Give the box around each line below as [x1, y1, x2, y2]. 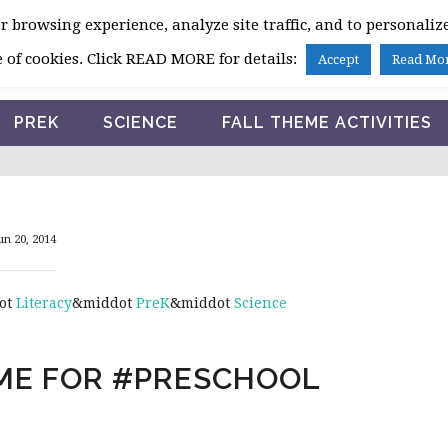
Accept [317, 52, 359, 68]
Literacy [15, 295, 72, 311]
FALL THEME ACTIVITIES [221, 113, 432, 132]
